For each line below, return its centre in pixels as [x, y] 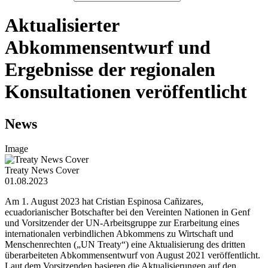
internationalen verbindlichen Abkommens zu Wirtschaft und [119, 234]
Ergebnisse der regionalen [110, 70]
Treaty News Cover [42, 170]
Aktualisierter [62, 25]
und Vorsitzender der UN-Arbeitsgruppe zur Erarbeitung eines [122, 223]
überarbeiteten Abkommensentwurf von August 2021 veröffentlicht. [133, 255]
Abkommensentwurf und [108, 48]
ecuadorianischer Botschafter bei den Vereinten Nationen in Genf [127, 212]
